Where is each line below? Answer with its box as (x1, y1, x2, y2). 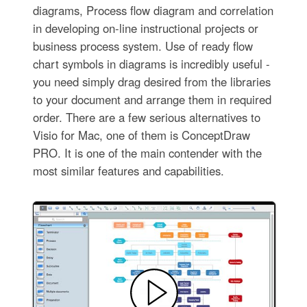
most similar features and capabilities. (32, 162, 224, 179)
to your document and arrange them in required (32, 90, 271, 108)
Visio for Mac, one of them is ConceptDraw (32, 126, 250, 143)
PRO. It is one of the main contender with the (32, 144, 262, 161)
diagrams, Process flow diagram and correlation (32, 1, 273, 19)
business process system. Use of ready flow (32, 37, 253, 54)
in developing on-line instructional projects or (32, 19, 258, 36)
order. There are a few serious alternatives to (32, 108, 260, 125)
